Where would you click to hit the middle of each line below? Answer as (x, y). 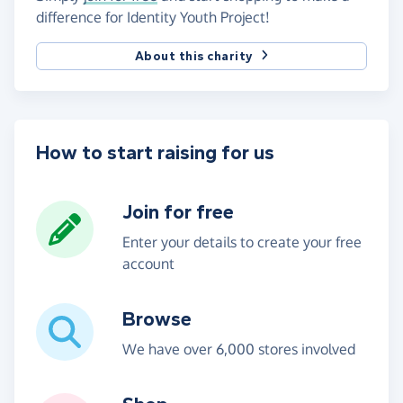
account (148, 263)
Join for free (178, 212)
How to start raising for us (155, 152)
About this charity (194, 56)
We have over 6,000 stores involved (239, 349)
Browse (157, 319)
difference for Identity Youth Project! (153, 17)
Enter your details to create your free (242, 242)
